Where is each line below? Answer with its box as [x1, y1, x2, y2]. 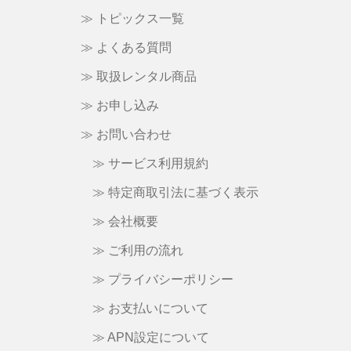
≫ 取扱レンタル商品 [80, 70, 197, 84]
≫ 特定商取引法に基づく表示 [92, 186, 259, 200]
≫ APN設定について [92, 331, 209, 345]
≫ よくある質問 [80, 41, 172, 55]
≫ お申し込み [80, 99, 159, 113]
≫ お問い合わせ [80, 128, 172, 142]
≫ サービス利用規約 [92, 157, 208, 171]
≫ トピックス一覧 [80, 12, 184, 26]
